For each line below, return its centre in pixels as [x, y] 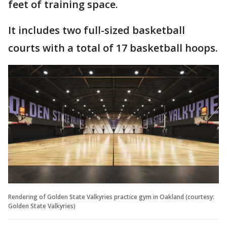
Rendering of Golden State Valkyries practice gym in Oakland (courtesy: [111, 197]
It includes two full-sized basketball [97, 30]
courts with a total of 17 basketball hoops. [113, 48]
